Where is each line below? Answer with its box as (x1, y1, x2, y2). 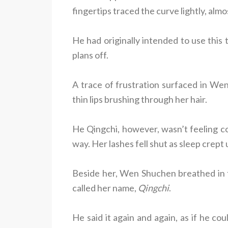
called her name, (72, 182, 138, 193)
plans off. (72, 49, 108, 61)
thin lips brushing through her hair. (72, 93, 207, 105)
